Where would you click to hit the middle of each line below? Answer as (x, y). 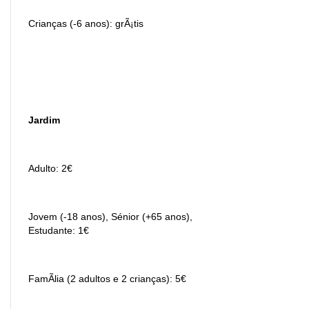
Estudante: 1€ (59, 230)
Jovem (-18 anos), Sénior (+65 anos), (110, 216)
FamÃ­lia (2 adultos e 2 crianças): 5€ (107, 278)
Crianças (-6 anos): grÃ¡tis (86, 23)
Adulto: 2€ (50, 168)
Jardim (44, 120)
